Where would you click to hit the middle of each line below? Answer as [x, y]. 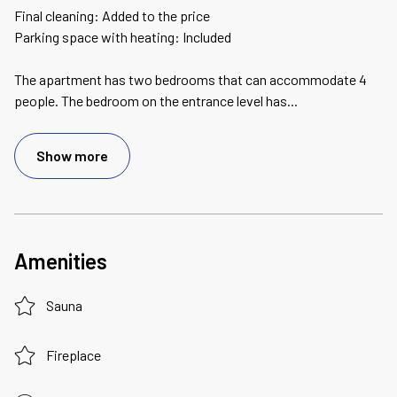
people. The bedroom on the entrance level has [151, 101]
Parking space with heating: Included [123, 37]
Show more [72, 156]
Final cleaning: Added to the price [112, 16]
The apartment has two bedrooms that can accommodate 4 [191, 80]
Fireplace [74, 355]
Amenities [61, 261]
